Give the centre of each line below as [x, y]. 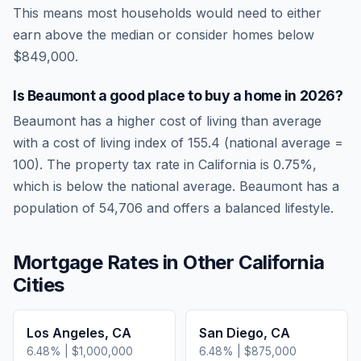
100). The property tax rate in [106, 164]
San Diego [231, 333]
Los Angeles [66, 333]
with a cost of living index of [100, 143]
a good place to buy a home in [197, 95]
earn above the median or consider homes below [164, 35]
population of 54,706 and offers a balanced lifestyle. [173, 208]
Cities [39, 285]
